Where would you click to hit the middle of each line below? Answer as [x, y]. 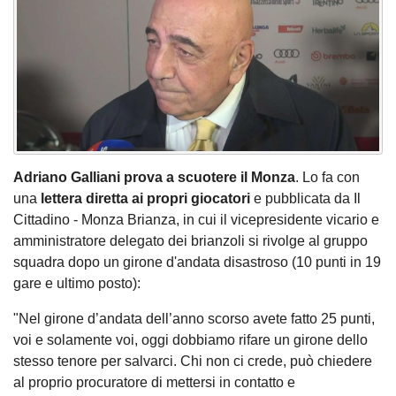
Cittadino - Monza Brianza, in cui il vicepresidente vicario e [196, 220]
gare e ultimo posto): [79, 284]
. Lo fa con [327, 178]
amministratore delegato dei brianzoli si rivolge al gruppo [190, 241]
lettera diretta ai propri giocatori [145, 199]
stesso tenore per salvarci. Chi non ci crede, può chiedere [193, 362]
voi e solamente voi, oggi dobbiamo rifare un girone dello [190, 340]
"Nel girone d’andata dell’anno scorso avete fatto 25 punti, [194, 319]
